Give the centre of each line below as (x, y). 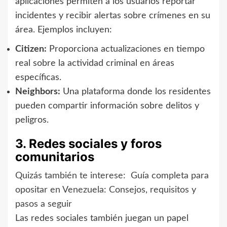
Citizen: (31, 49)
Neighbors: (38, 91)
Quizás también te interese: (70, 176)
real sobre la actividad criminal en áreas (95, 63)
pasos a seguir (44, 204)
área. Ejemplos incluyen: (64, 30)
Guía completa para (170, 176)
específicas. (38, 77)
